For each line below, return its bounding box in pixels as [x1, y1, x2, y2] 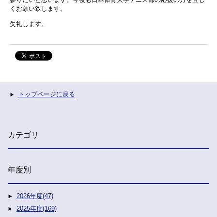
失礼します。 [10, 20, 47, 28]
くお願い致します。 [10, 5, 66, 12]
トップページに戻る [18, 91, 75, 98]
